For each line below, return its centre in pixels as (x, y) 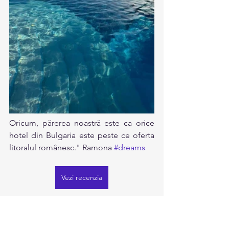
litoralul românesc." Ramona (62, 147)
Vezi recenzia (82, 177)
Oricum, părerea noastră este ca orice (82, 123)
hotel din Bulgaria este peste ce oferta (82, 135)
